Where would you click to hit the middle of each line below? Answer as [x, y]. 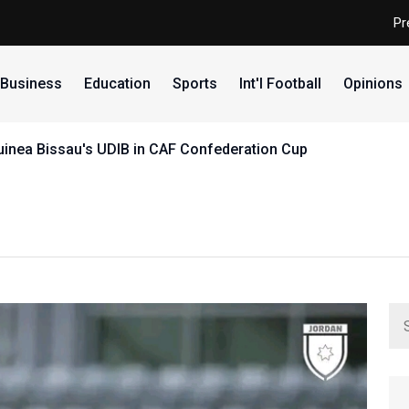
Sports [194, 84]
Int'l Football [280, 84]
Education [117, 84]
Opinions [372, 84]
